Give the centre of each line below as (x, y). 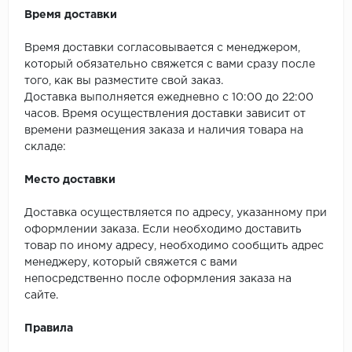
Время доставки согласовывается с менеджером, (162, 48)
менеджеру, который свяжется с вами (131, 263)
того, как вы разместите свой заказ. (124, 81)
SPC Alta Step (286, 106)
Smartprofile (282, 35)
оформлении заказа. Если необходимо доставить (163, 230)
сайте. (41, 296)
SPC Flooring (283, 212)
